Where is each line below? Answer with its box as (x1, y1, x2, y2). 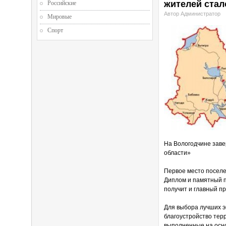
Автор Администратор (164, 11, 220, 17)
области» (164, 149, 191, 156)
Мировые (47, 13, 72, 20)
